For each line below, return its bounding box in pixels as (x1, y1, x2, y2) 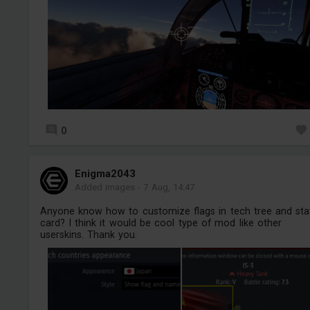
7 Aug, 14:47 (143, 181, 195, 192)
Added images (74, 181, 135, 192)
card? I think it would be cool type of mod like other (39, 217, 282, 228)
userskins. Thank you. (39, 228, 138, 240)
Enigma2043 (74, 167, 136, 180)
